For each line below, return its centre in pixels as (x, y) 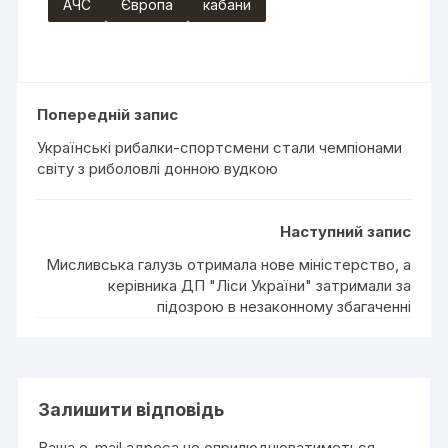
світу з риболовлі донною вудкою (158, 169)
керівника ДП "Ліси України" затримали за (259, 286)
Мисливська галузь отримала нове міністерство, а (228, 265)
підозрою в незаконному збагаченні (283, 307)
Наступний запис (345, 232)
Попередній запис (108, 115)
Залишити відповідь (131, 410)
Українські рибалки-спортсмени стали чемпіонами (220, 148)
